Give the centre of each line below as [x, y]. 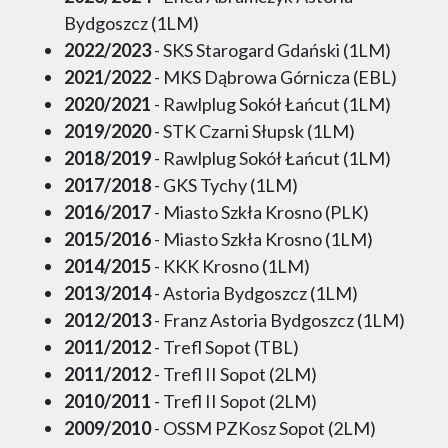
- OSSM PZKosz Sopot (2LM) [263, 428]
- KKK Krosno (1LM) [230, 266]
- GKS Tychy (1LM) [224, 185]
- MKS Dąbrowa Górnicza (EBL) [274, 77]
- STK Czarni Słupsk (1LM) [253, 131]
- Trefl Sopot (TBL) [225, 347]
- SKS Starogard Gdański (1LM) [271, 50]
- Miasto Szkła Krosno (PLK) [260, 212]
